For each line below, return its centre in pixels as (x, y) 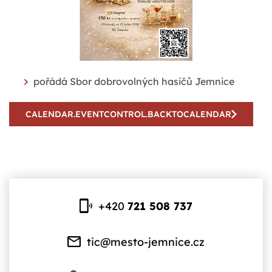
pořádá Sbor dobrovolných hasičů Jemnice (134, 81)
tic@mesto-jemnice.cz (146, 242)
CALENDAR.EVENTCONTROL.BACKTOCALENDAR (128, 114)
